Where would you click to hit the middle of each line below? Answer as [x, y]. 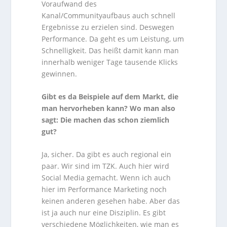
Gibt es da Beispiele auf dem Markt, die [110, 96]
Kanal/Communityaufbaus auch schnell [109, 15]
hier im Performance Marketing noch [104, 190]
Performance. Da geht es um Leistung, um [113, 39]
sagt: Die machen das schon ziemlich [106, 120]
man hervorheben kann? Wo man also [109, 108]
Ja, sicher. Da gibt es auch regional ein [107, 155]
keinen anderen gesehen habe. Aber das [111, 201]
